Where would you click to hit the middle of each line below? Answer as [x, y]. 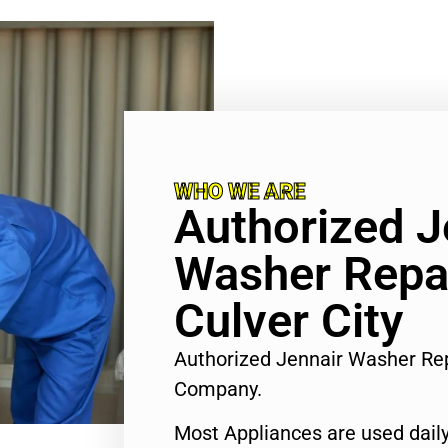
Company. [218, 388]
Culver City [288, 320]
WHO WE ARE [239, 191]
